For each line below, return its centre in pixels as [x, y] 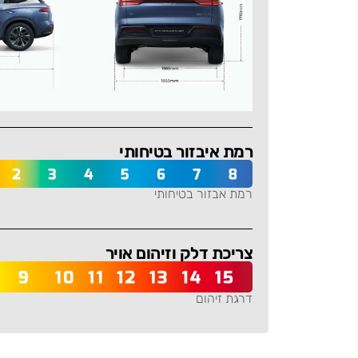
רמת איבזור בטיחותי [186, 152]
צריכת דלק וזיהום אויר [179, 253]
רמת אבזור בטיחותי [203, 193]
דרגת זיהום [224, 299]
